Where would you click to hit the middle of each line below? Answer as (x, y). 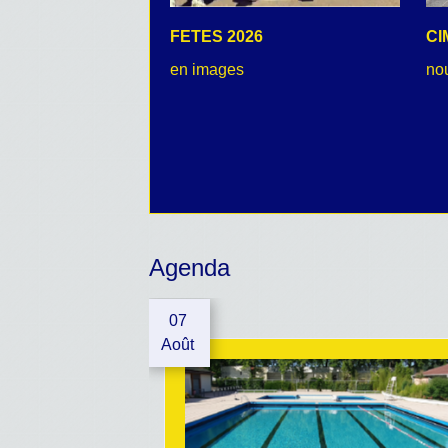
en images (207, 69)
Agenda (190, 267)
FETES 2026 (217, 36)
